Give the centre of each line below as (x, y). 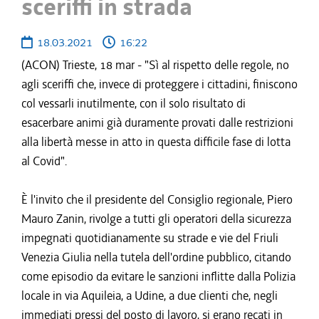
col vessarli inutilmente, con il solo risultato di (134, 103)
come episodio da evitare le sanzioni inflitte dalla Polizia (158, 276)
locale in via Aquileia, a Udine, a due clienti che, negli (150, 296)
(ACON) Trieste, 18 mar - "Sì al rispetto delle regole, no (155, 65)
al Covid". (44, 161)
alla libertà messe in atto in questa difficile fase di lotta (156, 142)
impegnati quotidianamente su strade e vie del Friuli (150, 238)
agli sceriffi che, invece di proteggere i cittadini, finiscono (159, 84)
